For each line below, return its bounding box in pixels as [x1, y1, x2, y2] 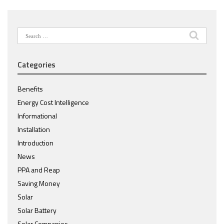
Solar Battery [17, 205, 56, 216]
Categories [17, 58, 55, 71]
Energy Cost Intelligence [17, 97, 89, 108]
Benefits [17, 83, 43, 94]
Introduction [17, 137, 53, 148]
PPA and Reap [17, 164, 60, 175]
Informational [17, 110, 57, 121]
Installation [17, 124, 50, 135]
